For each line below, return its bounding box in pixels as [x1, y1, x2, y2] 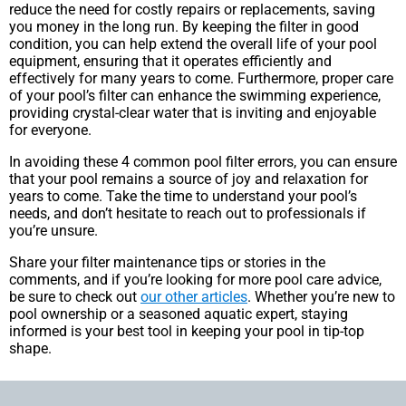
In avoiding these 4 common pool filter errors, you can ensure [9, 152, 397, 170]
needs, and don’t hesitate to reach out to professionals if [9, 204, 366, 222]
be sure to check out [9, 287, 140, 305]
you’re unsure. [9, 221, 98, 239]
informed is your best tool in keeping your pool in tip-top [9, 322, 364, 340]
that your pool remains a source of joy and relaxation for [9, 169, 368, 188]
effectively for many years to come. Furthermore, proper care [9, 69, 393, 87]
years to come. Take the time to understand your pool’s [9, 187, 357, 205]
